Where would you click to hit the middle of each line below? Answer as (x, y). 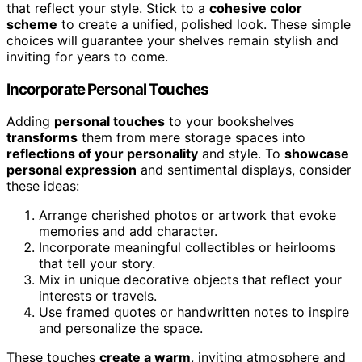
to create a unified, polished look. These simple (204, 24)
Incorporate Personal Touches (107, 89)
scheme (32, 24)
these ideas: (43, 186)
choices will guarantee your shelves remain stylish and (173, 40)
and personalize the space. (121, 328)
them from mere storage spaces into (192, 138)
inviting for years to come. (87, 56)
